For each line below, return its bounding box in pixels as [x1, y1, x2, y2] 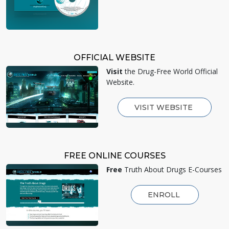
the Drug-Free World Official [123, 66, 218, 76]
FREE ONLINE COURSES [63, 150, 166, 161]
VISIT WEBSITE [134, 102, 195, 112]
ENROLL [147, 190, 182, 199]
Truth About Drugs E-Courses [122, 164, 222, 174]
